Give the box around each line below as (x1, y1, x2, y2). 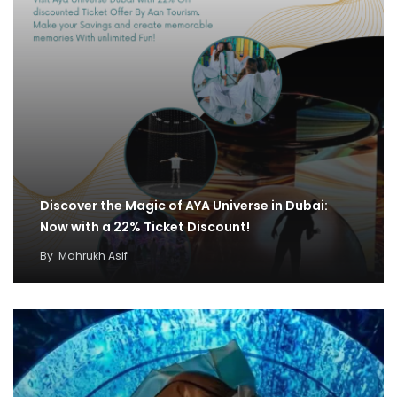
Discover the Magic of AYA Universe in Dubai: (40, 196, 328, 214)
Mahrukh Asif (58, 247, 128, 263)
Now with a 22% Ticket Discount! (40, 217, 250, 236)
